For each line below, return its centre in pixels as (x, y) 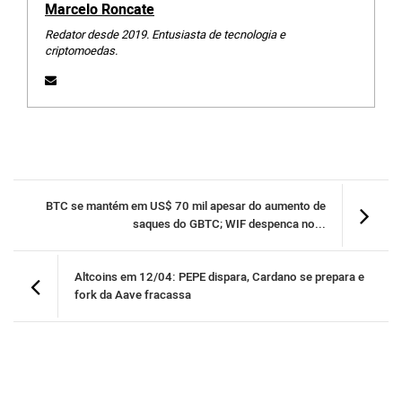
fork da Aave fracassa (133, 296)
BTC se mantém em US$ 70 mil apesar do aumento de (186, 207)
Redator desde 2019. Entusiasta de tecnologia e (165, 35)
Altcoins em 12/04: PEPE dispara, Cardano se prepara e (219, 278)
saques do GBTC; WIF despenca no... (229, 225)
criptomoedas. (81, 51)
